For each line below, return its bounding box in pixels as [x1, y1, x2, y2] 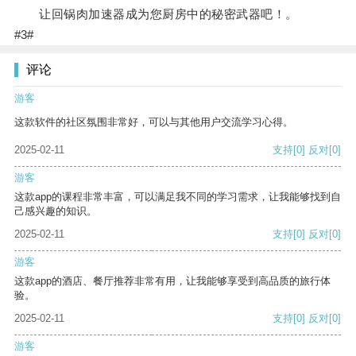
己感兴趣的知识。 [14, 205, 97, 218]
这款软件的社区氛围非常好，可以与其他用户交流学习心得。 [14, 116, 293, 129]
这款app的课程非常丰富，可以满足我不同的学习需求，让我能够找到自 [14, 191, 341, 203]
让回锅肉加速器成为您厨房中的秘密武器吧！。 [14, 7, 298, 21]
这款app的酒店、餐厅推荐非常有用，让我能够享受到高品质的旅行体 [14, 275, 331, 288]
